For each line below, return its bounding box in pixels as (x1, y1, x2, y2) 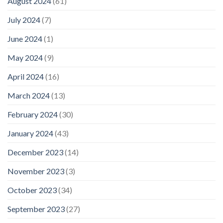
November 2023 (7, 166, 64, 176)
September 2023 (7, 204, 65, 214)
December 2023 (7, 147, 63, 157)
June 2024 (7, 33, 42, 43)
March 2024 (7, 90, 50, 100)
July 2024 (7, 14, 40, 24)
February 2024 (7, 109, 58, 119)
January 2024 (7, 128, 53, 138)
